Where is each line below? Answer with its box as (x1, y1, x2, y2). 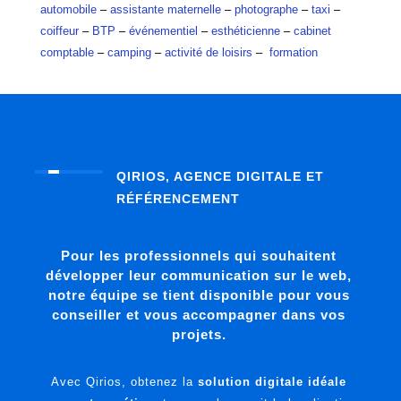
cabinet (293, 23, 331, 38)
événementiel (128, 23, 198, 38)
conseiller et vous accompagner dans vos (52, 306, 346, 322)
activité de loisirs (164, 45, 252, 59)
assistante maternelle (109, 2, 221, 16)
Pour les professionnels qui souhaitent (61, 247, 337, 263)
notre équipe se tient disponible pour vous (47, 286, 350, 303)
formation (269, 45, 318, 59)
